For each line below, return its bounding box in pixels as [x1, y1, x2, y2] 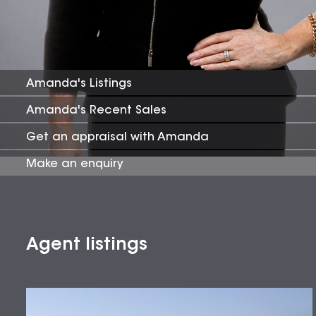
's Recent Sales [78, 104, 166, 116]
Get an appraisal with [26, 131, 157, 143]
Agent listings [26, 237, 147, 255]
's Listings [78, 78, 132, 90]
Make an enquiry [26, 158, 123, 170]
